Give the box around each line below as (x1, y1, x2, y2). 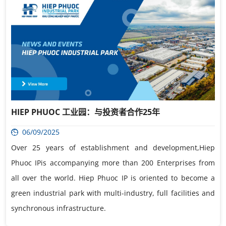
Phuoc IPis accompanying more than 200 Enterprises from (11, 157, 215, 167)
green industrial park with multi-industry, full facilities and (11, 188, 215, 198)
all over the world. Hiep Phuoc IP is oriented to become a (11, 173, 215, 183)
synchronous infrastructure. (11, 203, 106, 213)
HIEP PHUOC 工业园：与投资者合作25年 (11, 106, 160, 118)
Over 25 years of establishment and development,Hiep (11, 142, 215, 152)
